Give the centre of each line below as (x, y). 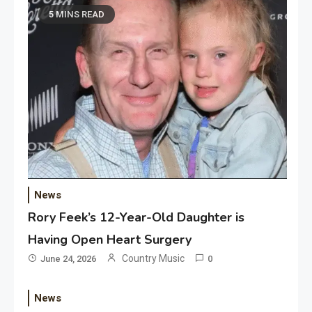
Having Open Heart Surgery (110, 239)
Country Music (154, 258)
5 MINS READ (77, 15)
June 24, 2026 (69, 258)
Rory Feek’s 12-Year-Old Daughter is (136, 217)
